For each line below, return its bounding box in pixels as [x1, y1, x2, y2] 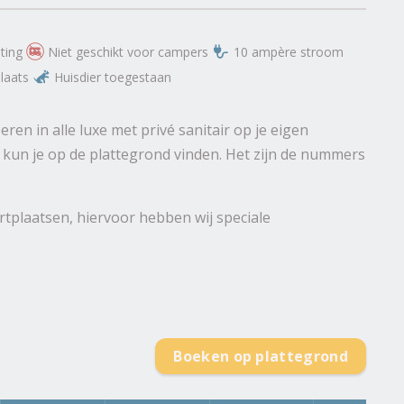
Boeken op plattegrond [173, 346, 348, 367]
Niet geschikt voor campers [48, 42, 208, 60]
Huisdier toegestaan [54, 68, 171, 86]
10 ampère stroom [234, 42, 344, 60]
